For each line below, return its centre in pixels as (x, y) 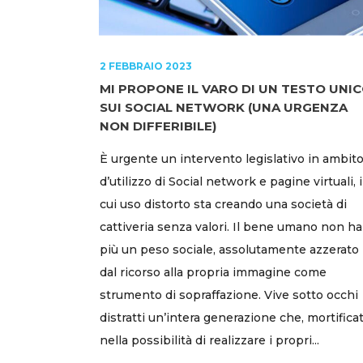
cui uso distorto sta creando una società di (223, 204)
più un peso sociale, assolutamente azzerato (229, 249)
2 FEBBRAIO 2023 (146, 66)
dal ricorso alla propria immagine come (213, 272)
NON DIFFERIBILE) (158, 126)
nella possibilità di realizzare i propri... (209, 340)
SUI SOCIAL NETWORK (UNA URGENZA (224, 107)
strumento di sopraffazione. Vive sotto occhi (229, 295)
